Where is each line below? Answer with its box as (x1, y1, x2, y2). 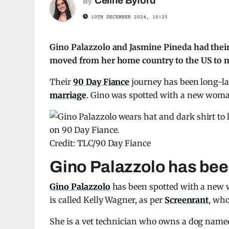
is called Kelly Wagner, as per (50, 195, 165, 205)
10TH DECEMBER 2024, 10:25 (88, 14, 168, 20)
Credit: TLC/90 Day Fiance (50, 138, 151, 149)
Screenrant (164, 195, 209, 205)
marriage (50, 90, 86, 101)
